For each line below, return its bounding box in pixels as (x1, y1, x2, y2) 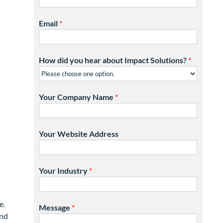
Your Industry (38, 166, 89, 175)
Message (38, 203, 72, 212)
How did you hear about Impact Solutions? (38, 55, 188, 65)
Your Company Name (38, 92, 115, 102)
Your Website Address (38, 129, 118, 138)
